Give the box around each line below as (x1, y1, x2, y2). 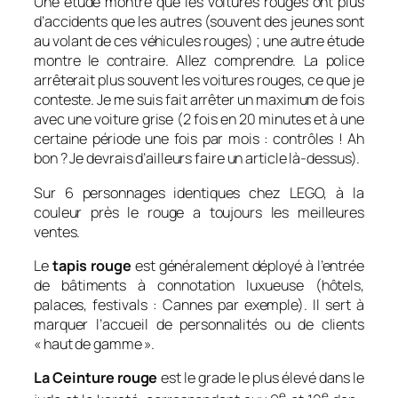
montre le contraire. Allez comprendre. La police (34, 51, 364, 71)
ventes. (34, 221, 81, 242)
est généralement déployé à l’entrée (131, 255, 364, 275)
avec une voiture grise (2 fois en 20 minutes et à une (34, 109, 364, 130)
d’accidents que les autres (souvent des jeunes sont (34, 12, 364, 32)
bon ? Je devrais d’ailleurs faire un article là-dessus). (34, 148, 361, 169)
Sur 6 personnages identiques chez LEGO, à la (34, 182, 364, 203)
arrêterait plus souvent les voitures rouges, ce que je (34, 70, 364, 91)
